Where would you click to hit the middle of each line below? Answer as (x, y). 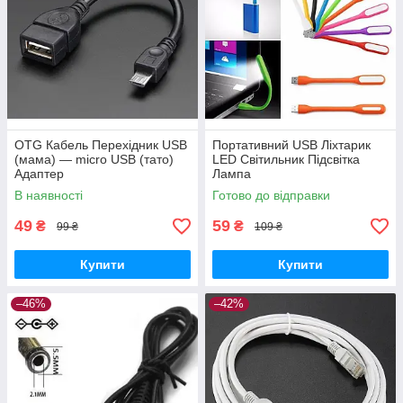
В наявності (49, 196)
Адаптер (39, 174)
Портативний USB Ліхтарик (291, 145)
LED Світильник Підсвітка (286, 160)
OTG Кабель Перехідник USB (101, 145)
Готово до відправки (271, 196)
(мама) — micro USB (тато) (94, 160)
